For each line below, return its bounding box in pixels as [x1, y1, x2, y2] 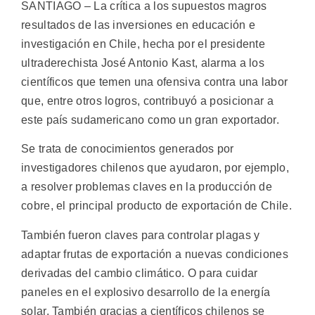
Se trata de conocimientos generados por [21, 143, 234, 155]
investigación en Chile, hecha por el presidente [21, 38, 266, 50]
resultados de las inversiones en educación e [21, 19, 256, 31]
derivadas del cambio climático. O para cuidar [21, 266, 258, 279]
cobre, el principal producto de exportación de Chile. [21, 200, 292, 212]
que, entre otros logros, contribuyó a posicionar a [21, 95, 274, 107]
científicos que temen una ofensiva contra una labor [21, 76, 288, 88]
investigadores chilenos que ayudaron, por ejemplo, [21, 162, 289, 174]
